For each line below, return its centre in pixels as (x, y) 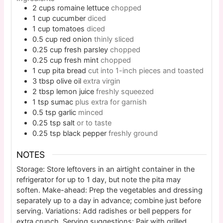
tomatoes (69, 29)
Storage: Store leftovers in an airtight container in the (106, 169)
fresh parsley (86, 50)
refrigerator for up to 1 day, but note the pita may (99, 180)
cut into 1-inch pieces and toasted (146, 70)
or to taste (94, 123)
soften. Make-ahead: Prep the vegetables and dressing (110, 190)
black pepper (85, 133)
